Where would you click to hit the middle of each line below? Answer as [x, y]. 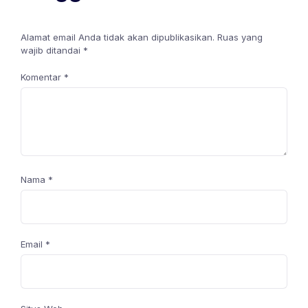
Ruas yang [240, 37]
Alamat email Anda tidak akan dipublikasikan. [118, 37]
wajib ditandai [52, 50]
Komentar [42, 77]
